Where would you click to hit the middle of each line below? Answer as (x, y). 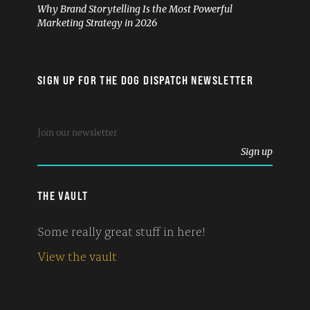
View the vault (77, 256)
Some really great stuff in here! (121, 231)
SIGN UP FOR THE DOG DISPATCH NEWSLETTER (146, 81)
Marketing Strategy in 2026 (97, 23)
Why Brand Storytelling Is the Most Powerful (135, 9)
